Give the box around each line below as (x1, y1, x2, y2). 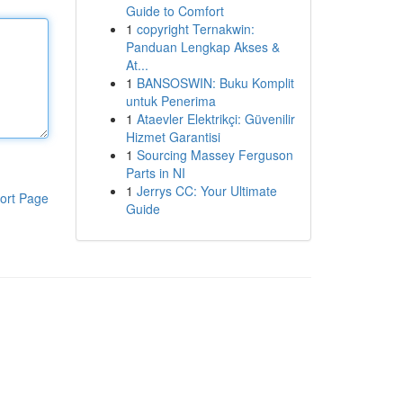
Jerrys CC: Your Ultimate (136, 182, 277, 200)
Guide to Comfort (125, 2, 224, 20)
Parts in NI (125, 164, 185, 182)
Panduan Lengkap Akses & (125, 38, 280, 56)
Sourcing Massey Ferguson (136, 146, 293, 164)
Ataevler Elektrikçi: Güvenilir (136, 110, 295, 128)
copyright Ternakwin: (136, 20, 255, 38)
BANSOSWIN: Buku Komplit (136, 74, 294, 92)
